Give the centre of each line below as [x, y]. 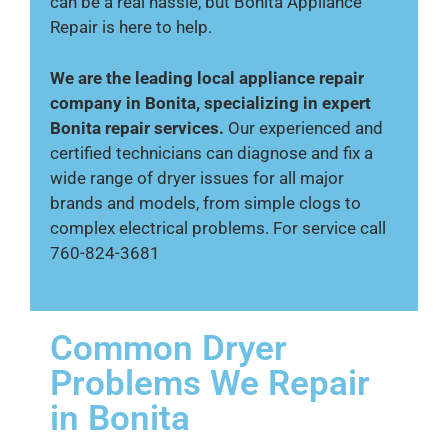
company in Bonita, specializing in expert [210, 102]
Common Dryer [168, 348]
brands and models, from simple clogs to [205, 202]
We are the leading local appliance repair [207, 77]
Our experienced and [303, 127]
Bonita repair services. [137, 127]
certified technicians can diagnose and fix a [211, 152]
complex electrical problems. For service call [218, 227]
